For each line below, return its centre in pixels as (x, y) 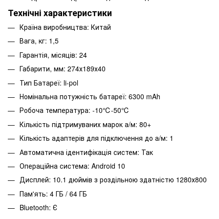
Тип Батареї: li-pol (49, 82)
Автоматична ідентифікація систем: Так (86, 152)
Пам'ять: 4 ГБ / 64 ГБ (53, 193)
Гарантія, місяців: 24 (53, 55)
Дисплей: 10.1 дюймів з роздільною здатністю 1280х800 (113, 180)
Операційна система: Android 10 (72, 165)
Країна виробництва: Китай (65, 27)
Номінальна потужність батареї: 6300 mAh (90, 96)
